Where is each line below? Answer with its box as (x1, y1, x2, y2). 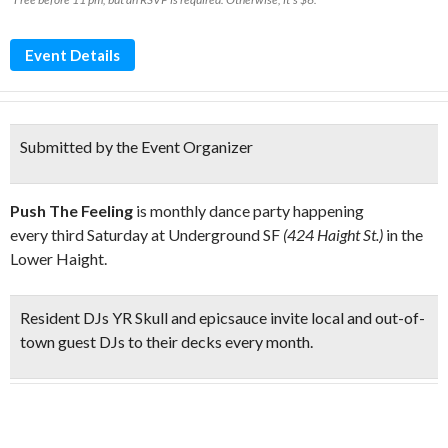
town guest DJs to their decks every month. (20, 332, 313, 351)
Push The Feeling (10, 201, 133, 220)
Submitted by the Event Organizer (20, 137, 253, 156)
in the (383, 225, 423, 244)
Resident (20, 308, 83, 327)
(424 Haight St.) (283, 225, 383, 244)
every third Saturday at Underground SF (10, 225, 283, 244)
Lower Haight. (10, 249, 107, 268)
